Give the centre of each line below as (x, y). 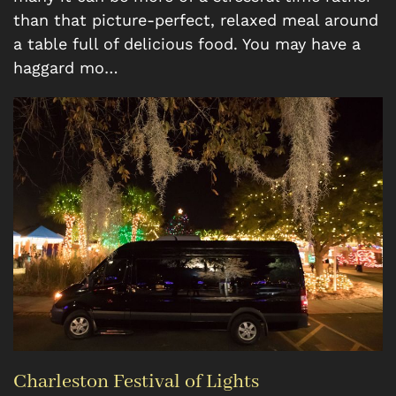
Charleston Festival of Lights (136, 381)
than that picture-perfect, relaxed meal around (196, 19)
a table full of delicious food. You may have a (187, 43)
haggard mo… (66, 67)
